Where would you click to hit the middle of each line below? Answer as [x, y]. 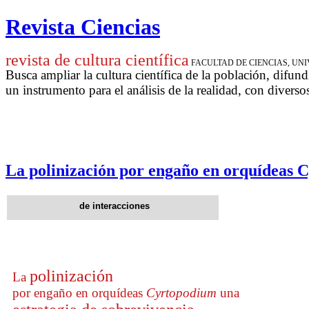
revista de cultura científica [97, 60]
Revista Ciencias [83, 27]
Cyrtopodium [181, 292]
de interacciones [113, 206]
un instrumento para [60, 90]
